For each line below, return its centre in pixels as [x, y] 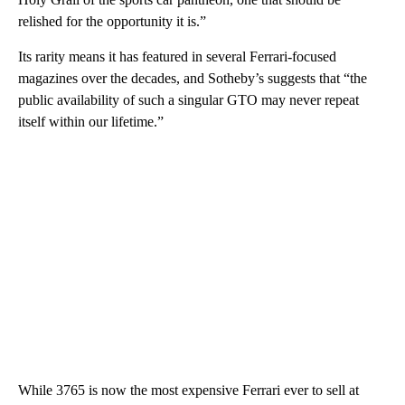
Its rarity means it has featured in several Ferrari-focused [177, 56]
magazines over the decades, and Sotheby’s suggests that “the [193, 78]
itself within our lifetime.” [91, 121]
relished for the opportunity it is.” [112, 21]
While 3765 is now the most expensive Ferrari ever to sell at [188, 390]
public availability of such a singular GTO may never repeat [188, 99]
